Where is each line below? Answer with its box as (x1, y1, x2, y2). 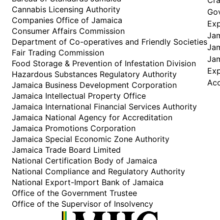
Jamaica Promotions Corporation (12, 123, 136, 133)
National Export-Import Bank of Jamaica (12, 177, 164, 187)
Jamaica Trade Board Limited (12, 144, 121, 155)
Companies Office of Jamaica (12, 15, 122, 25)
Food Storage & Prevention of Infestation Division (12, 58, 196, 68)
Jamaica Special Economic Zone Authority (12, 134, 169, 144)
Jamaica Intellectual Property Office (12, 90, 146, 101)
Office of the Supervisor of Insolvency (12, 198, 153, 209)
